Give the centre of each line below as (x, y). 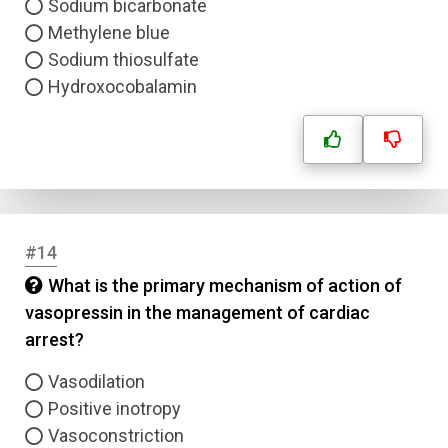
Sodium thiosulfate (123, 59)
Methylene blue (109, 32)
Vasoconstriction (116, 435)
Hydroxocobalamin (122, 86)
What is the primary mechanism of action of (225, 285)
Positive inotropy (114, 408)
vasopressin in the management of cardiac (197, 312)
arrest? (54, 339)
